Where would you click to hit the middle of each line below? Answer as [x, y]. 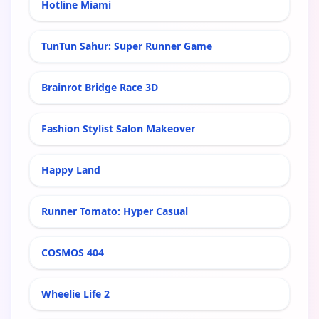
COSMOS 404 [73, 252]
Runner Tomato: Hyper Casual [115, 211]
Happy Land [71, 169]
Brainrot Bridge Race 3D [100, 87]
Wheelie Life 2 [75, 293]
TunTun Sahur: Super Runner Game [127, 46]
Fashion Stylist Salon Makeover [118, 128]
